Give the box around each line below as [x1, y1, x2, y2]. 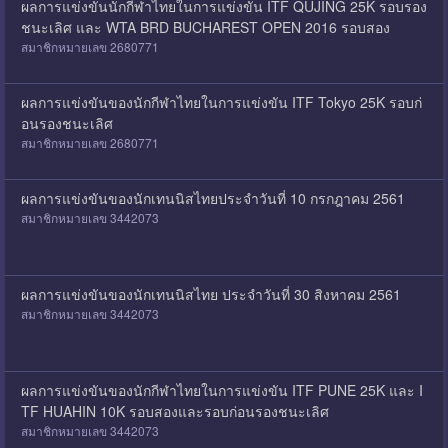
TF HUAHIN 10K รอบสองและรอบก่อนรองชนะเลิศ [20, 400, 329, 421]
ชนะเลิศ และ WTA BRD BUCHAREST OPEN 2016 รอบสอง [20, 16, 390, 37]
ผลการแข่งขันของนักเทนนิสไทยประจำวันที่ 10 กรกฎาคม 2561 [20, 187, 405, 208]
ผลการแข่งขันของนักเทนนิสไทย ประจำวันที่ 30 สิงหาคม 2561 [20, 283, 401, 304]
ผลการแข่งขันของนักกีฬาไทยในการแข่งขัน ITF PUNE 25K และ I [20, 379, 423, 400]
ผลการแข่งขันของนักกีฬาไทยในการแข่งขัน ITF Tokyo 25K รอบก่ [20, 91, 422, 112]
